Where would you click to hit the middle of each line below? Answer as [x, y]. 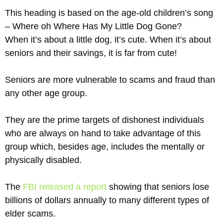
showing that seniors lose [158, 187]
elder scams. [30, 213]
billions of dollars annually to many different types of [107, 200]
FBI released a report [65, 187]
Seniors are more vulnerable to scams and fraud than [110, 80]
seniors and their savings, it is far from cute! [91, 53]
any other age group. [46, 93]
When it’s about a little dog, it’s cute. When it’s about [108, 39]
